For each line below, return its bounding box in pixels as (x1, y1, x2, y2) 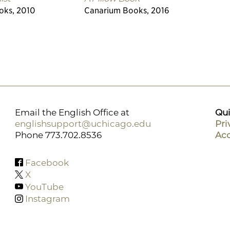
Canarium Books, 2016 (84, 5, 169, 15)
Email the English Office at (15, 107, 129, 118)
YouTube (25, 181, 64, 192)
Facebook (25, 157, 69, 168)
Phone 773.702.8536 (15, 129, 102, 140)
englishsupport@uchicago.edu (15, 118, 151, 129)
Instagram (25, 193, 70, 204)
